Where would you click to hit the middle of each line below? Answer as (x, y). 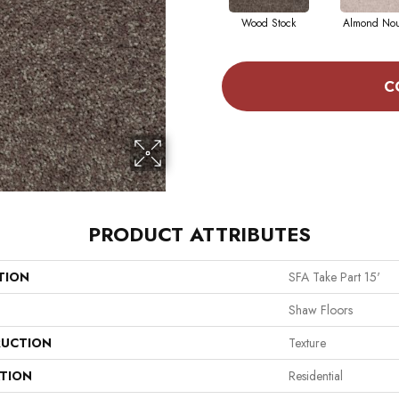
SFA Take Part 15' (334, 277)
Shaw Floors (321, 310)
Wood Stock (269, 24)
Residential (316, 376)
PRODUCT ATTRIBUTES (199, 235)
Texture (307, 343)
